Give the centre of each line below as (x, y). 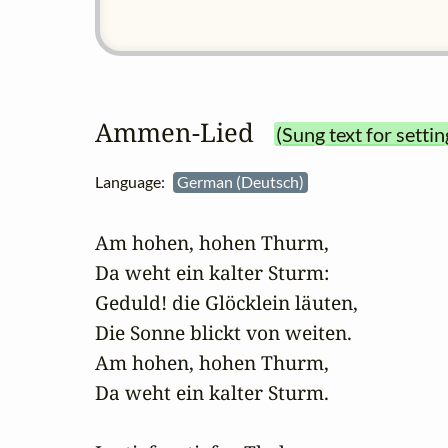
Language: (134, 182)
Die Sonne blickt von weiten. (223, 333)
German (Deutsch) (242, 182)
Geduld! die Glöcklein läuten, (226, 303)
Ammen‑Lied (174, 133)
